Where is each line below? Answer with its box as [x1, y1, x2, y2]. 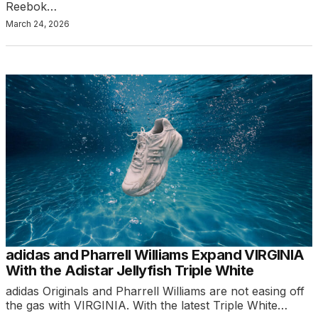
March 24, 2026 [6, 18, 70, 29]
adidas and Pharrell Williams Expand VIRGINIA [6, 246, 305, 263]
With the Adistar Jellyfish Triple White [6, 261, 254, 279]
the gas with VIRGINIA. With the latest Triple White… [6, 297, 287, 312]
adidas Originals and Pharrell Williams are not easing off [6, 283, 305, 298]
